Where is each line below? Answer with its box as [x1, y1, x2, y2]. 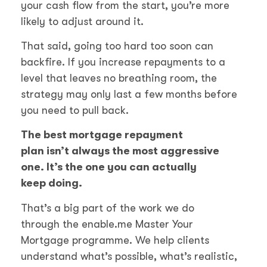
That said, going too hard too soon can [21, 40, 213, 52]
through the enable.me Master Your [21, 218, 193, 230]
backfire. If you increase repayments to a [21, 56, 225, 69]
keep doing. [21, 177, 82, 190]
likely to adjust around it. [21, 15, 144, 27]
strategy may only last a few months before [21, 88, 237, 101]
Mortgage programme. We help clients [21, 234, 209, 246]
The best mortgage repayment [21, 129, 183, 141]
